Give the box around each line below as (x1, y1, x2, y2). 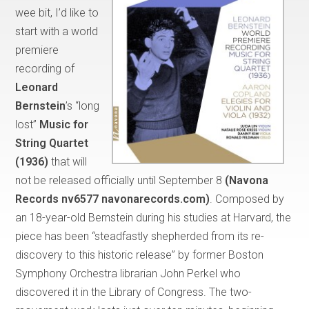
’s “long (66, 99, 100, 112)
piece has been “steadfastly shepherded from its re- (15, 229, 265, 243)
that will (48, 154, 88, 168)
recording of (15, 61, 75, 75)
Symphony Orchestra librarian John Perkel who (15, 266, 241, 280)
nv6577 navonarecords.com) (61, 192, 210, 206)
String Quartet (15, 136, 89, 150)
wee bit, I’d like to (15, 6, 99, 19)
